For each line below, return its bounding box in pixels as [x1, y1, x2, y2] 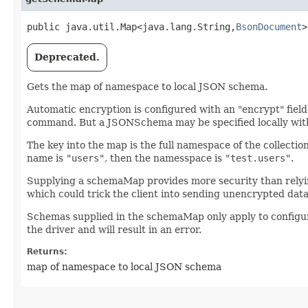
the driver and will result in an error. [27, 224, 201, 235]
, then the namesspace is [104, 153, 225, 164]
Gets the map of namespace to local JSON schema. [27, 81, 267, 92]
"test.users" [225, 153, 291, 164]
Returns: [27, 247, 67, 256]
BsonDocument [236, 21, 302, 32]
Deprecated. [34, 52, 100, 63]
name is [27, 153, 66, 164]
